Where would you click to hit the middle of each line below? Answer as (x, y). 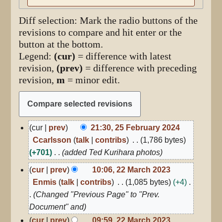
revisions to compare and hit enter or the (101, 32)
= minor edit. (93, 80)
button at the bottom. (61, 44)
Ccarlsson (52, 140)
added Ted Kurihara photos (112, 152)
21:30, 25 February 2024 (136, 127)
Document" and (57, 207)
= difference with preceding (140, 68)
